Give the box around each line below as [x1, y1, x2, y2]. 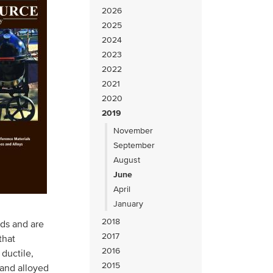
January [113, 198, 144, 209]
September [113, 140, 155, 151]
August [113, 154, 141, 165]
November [113, 125, 154, 136]
